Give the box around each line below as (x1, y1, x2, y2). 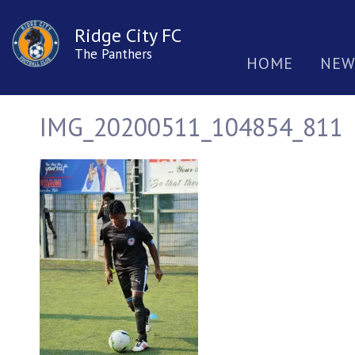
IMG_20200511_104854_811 (40, 110, 343, 144)
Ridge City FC (74, 23, 181, 48)
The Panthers (74, 45, 152, 63)
